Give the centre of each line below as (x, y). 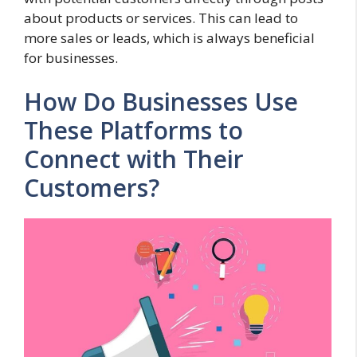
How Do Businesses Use (161, 102)
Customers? (92, 188)
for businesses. (71, 57)
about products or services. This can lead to (161, 18)
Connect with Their (134, 159)
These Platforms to (133, 131)
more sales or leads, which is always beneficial (169, 37)
